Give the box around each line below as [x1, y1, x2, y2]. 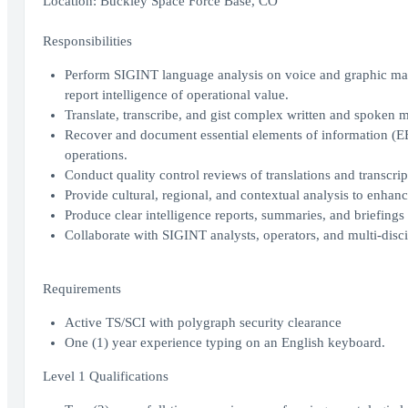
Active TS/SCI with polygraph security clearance [64, 315, 342, 330]
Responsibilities [42, 34, 132, 48]
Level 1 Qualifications [42, 369, 168, 383]
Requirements [42, 281, 121, 296]
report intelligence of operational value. [64, 87, 289, 102]
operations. [64, 148, 127, 162]
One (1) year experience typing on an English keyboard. [64, 335, 385, 350]
